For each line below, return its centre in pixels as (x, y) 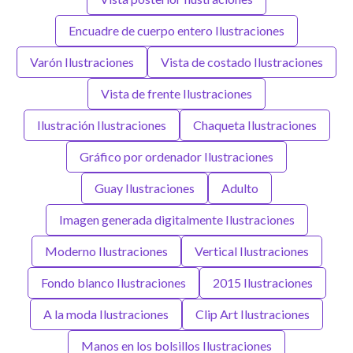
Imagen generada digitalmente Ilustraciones (176, 219)
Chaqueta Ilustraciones (255, 124)
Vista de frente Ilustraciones (176, 93)
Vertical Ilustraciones (251, 251)
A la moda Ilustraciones (106, 314)
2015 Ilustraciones (262, 282)
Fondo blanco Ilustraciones (113, 282)
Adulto (240, 188)
